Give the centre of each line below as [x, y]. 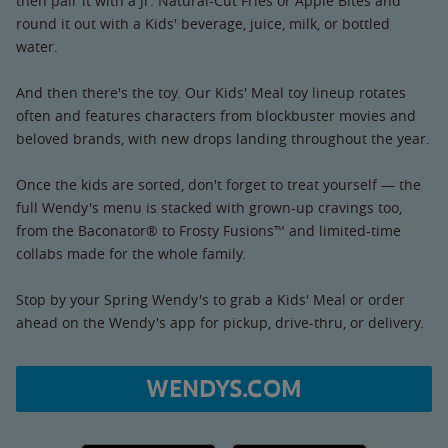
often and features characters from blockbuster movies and [216, 115]
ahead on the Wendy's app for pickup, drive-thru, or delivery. [220, 322]
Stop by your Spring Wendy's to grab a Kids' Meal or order [210, 299]
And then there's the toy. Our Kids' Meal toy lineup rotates [211, 92]
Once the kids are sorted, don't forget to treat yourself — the [218, 184]
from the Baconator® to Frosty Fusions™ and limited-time [208, 230]
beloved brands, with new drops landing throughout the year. [223, 138]
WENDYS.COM [224, 388]
